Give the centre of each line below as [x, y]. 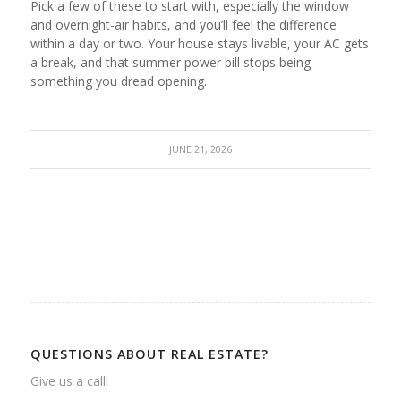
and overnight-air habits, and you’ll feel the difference [183, 25]
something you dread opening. [118, 81]
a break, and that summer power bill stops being [170, 63]
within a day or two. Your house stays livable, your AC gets [199, 44]
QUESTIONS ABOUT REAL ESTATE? [149, 354]
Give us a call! [69, 381]
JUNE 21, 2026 [200, 150]
